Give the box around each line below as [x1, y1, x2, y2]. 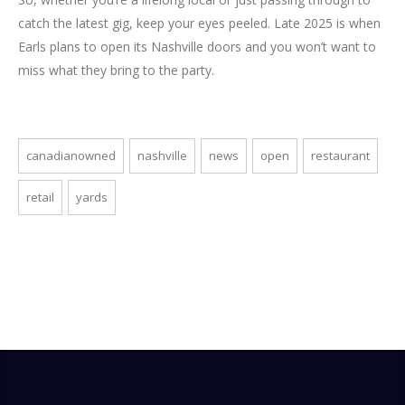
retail [26, 188, 54, 205]
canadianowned [26, 146, 116, 164]
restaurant [311, 146, 370, 164]
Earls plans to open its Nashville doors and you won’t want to [18, 37, 376, 55]
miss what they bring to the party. [18, 61, 214, 79]
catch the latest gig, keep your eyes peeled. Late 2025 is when [18, 14, 381, 32]
